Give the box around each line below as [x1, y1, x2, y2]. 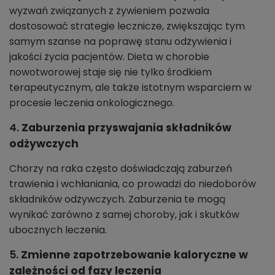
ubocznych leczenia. [9, 222, 107, 237]
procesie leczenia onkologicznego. [9, 95, 174, 110]
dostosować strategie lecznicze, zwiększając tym [9, 18, 245, 33]
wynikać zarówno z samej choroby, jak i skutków [9, 207, 239, 222]
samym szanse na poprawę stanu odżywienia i [9, 34, 231, 48]
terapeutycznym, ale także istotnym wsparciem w [9, 80, 252, 95]
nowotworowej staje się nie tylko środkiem [9, 64, 212, 79]
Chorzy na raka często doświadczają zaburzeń [9, 161, 232, 176]
